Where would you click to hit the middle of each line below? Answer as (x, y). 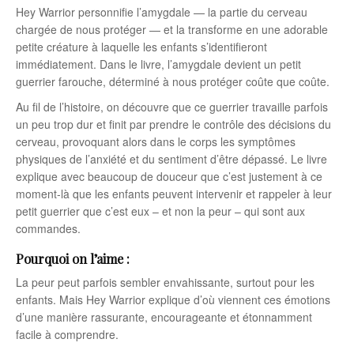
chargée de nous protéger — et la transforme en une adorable (172, 29)
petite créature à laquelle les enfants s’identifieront (141, 46)
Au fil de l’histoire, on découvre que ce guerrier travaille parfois (172, 106)
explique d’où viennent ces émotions (238, 299)
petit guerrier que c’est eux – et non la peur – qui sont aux (160, 211)
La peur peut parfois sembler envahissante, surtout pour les (165, 282)
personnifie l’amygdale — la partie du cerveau (191, 11)
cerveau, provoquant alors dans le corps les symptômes (156, 141)
